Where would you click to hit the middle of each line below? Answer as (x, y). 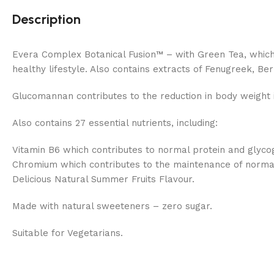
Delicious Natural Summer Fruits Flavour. (103, 179)
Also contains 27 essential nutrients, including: (115, 123)
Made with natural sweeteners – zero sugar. (112, 206)
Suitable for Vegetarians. (68, 233)
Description (46, 19)
